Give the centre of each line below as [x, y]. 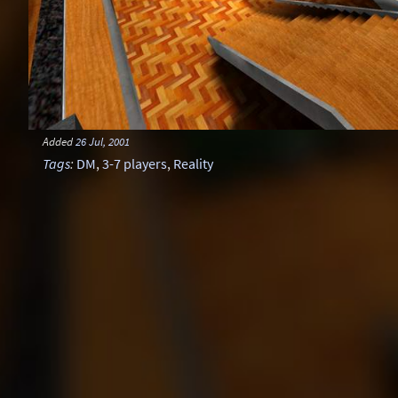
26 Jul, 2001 [103, 141]
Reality [193, 163]
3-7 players [135, 163]
